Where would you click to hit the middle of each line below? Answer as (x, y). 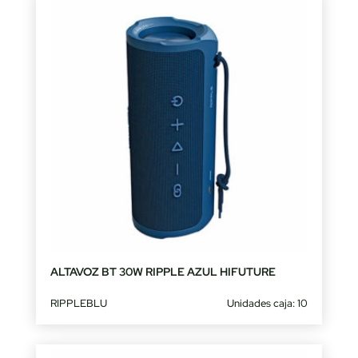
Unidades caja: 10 (268, 304)
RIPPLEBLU (78, 304)
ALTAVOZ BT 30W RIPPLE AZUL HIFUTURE (163, 272)
